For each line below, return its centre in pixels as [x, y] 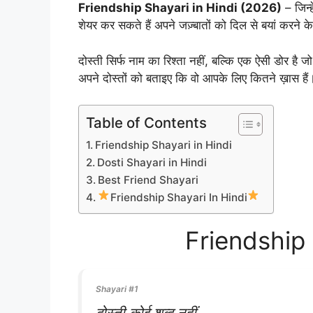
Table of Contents [146, 123]
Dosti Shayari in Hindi [152, 163]
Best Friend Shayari [148, 180]
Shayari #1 [117, 289]
